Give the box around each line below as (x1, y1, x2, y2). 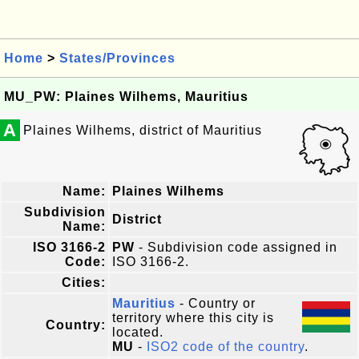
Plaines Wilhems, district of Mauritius (23, 123, 262, 137)
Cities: (62, 276, 106, 289)
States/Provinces (59, 51, 175, 65)
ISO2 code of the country (147, 340, 305, 353)
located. (112, 325, 163, 339)
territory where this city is (112, 311, 274, 325)
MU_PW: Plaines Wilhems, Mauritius (4, 90, 248, 103)
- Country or (175, 296, 256, 310)
